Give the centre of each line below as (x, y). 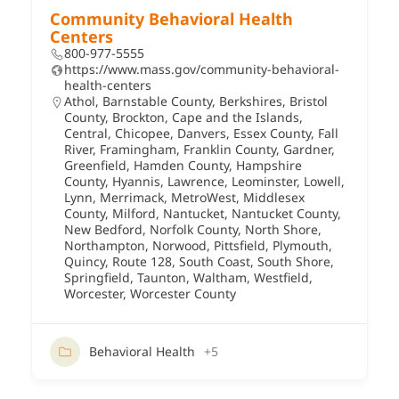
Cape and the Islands (236, 117)
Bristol (309, 101)
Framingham (138, 149)
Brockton (138, 117)
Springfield (97, 277)
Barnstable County (157, 101)
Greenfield (95, 165)
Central (86, 133)
